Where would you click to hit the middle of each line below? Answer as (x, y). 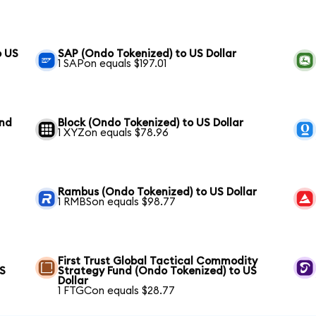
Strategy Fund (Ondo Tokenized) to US (158, 271)
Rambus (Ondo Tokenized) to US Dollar (158, 192)
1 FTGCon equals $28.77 (117, 291)
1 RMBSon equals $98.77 (117, 202)
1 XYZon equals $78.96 (114, 133)
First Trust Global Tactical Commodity (158, 261)
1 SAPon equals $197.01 (113, 63)
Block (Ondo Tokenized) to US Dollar (151, 123)
